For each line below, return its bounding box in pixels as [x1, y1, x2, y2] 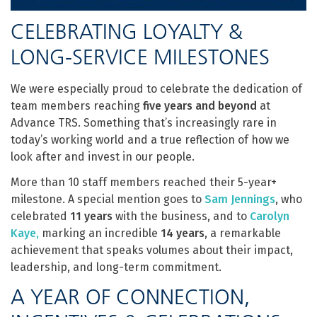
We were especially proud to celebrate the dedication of [11, 82, 302, 96]
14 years [161, 226, 204, 241]
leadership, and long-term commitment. [11, 260, 221, 275]
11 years [70, 209, 113, 224]
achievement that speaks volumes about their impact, [11, 243, 293, 258]
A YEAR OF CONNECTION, [11, 284, 250, 311]
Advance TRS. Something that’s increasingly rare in [11, 116, 277, 130]
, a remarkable [204, 226, 281, 241]
